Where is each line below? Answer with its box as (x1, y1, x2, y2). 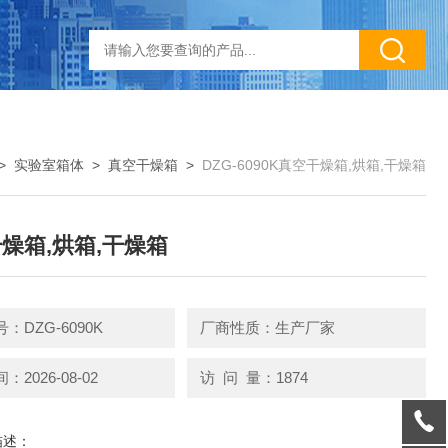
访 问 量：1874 (199, 368, 308, 386)
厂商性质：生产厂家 (199, 319, 335, 336)
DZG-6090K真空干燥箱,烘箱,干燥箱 (202, 157, 426, 173)
